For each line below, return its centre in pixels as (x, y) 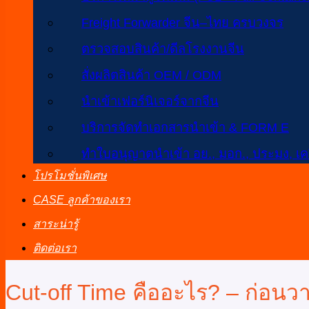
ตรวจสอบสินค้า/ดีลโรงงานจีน (163, 49)
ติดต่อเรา (55, 248)
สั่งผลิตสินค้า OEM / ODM (151, 75)
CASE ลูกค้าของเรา (82, 200)
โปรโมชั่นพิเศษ (70, 176)
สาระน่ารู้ (56, 224)
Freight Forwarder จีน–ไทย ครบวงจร (182, 22)
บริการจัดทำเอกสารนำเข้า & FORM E (185, 127)
